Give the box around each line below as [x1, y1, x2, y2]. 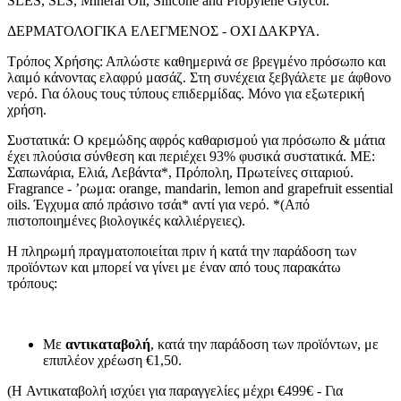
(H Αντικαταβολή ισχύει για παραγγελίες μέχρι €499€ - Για [7, 383, 343, 399]
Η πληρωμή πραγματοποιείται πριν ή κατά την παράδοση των [7, 243, 356, 260]
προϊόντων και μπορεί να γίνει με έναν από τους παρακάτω [7, 260, 341, 276]
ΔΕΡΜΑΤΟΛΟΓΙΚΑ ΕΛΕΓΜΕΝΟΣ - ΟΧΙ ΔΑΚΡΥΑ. [7, 23, 320, 39]
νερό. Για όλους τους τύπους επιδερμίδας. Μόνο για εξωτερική [7, 86, 364, 102]
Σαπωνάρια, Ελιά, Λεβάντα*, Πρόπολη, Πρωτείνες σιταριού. [7, 165, 354, 181]
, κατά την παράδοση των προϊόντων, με [150, 337, 379, 353]
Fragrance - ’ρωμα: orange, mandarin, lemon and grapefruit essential [7, 181, 393, 197]
